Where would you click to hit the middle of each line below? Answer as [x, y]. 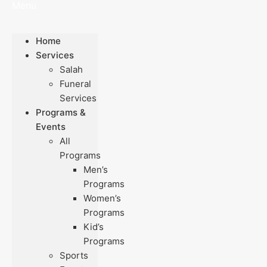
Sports [74, 255]
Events [51, 127]
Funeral [75, 84]
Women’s [102, 198]
